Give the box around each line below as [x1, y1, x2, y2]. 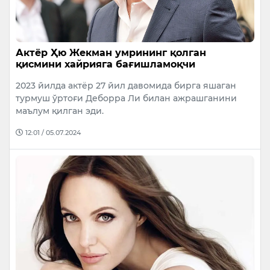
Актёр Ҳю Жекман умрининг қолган [16, 47, 206, 59]
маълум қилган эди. [16, 105, 104, 117]
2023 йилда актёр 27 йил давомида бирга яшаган [16, 80, 236, 92]
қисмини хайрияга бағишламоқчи [16, 58, 195, 71]
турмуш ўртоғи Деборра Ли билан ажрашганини [16, 93, 237, 104]
